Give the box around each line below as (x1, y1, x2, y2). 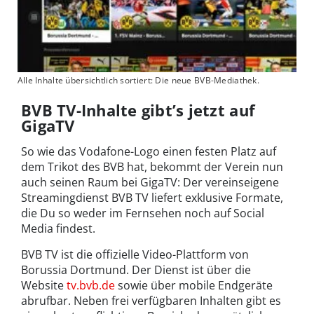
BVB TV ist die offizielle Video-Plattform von (21, 246, 249, 262)
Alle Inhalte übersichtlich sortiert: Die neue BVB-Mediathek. (17, 74, 260, 86)
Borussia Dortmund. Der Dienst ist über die (21, 261, 251, 278)
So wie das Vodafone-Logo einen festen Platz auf (21, 143, 276, 159)
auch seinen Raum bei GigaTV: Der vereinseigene (21, 174, 279, 190)
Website (21, 277, 67, 293)
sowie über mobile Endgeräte (115, 277, 273, 293)
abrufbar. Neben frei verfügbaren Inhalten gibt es (21, 292, 281, 308)
